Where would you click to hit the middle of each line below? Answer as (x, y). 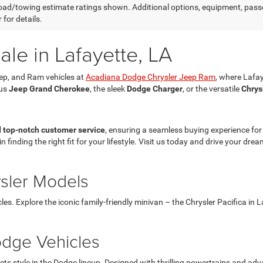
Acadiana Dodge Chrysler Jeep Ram (151, 77)
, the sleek (108, 88)
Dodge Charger (155, 88)
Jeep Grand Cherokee (49, 88)
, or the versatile (212, 88)
